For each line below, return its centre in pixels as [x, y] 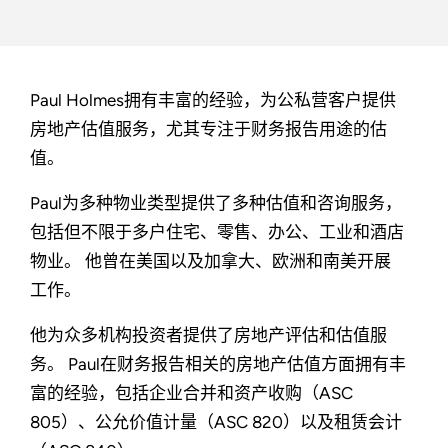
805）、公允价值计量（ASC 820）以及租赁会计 [216, 422]
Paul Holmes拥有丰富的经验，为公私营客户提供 [213, 100]
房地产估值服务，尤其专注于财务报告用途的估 [208, 129]
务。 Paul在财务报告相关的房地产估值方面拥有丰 [218, 364]
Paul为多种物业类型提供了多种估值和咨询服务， [216, 203]
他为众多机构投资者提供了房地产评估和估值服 [208, 335]
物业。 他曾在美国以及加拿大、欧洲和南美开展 [210, 261]
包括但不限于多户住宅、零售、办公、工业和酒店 [217, 232]
